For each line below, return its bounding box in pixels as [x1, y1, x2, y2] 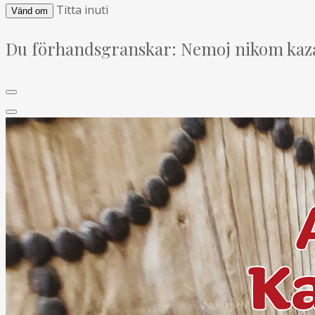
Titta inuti [56, 1, 108, 18]
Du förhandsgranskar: [6, 37, 176, 60]
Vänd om [11, 5, 48, 16]
